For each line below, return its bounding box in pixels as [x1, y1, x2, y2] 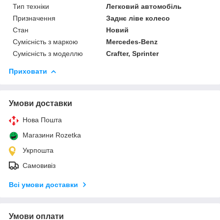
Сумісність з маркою [13, 37, 78, 46]
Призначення [13, 14, 55, 22]
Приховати [9, 67, 47, 75]
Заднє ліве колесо [106, 14, 170, 22]
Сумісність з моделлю [13, 49, 83, 57]
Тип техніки [13, 2, 49, 10]
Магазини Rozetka [23, 131, 81, 139]
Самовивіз [23, 161, 55, 169]
